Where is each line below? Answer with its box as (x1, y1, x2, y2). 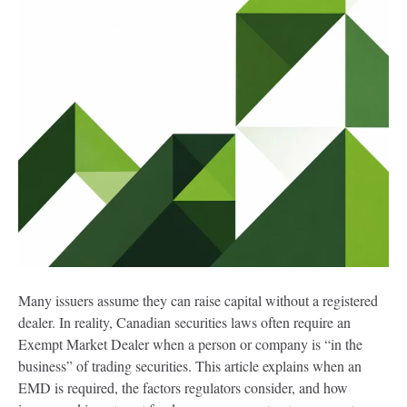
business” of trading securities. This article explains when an (18, 355, 362, 375)
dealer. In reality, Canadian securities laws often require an (18, 312, 351, 332)
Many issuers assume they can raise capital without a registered (18, 290, 378, 310)
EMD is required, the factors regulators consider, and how (18, 377, 348, 397)
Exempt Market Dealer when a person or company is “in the (18, 333, 362, 353)
